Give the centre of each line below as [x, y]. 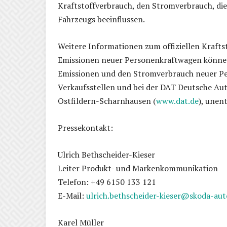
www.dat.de [177, 101]
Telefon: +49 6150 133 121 [107, 182]
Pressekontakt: [85, 127]
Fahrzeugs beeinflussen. [101, 19]
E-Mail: [72, 195]
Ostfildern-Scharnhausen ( [107, 101]
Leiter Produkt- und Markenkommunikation [138, 168]
